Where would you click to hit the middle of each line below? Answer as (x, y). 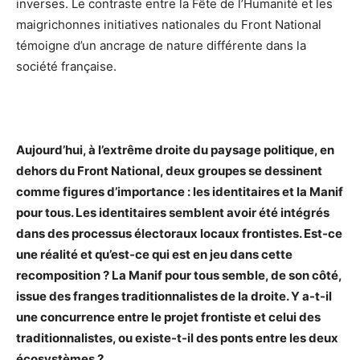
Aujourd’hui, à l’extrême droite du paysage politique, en (175, 149)
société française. (66, 66)
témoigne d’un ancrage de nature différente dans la (161, 45)
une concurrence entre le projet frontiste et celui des (168, 317)
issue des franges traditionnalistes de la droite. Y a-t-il (174, 296)
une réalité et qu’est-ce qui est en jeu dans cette (154, 254)
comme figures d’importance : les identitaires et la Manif (180, 191)
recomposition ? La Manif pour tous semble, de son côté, (179, 275)
